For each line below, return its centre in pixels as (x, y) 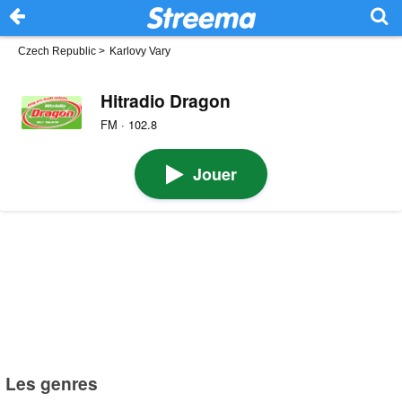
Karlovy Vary (140, 51)
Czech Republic (57, 51)
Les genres (52, 383)
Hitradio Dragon (165, 100)
